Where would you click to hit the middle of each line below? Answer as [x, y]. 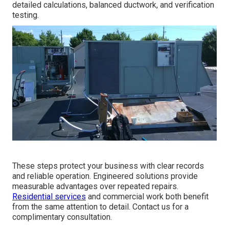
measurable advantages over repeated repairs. [95, 186]
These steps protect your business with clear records [108, 166]
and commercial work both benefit [147, 196]
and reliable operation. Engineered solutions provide [105, 176]
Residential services [49, 196]
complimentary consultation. [62, 217]
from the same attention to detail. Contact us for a [100, 207]
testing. [26, 15]
